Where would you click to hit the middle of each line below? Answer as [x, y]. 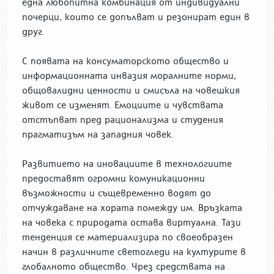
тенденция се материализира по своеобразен [128, 237]
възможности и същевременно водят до [117, 193]
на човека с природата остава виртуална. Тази [131, 223]
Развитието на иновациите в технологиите [127, 164]
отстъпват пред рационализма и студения [123, 120]
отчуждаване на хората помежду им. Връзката [132, 208]
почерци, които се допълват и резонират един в [136, 17]
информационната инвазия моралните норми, [129, 76]
